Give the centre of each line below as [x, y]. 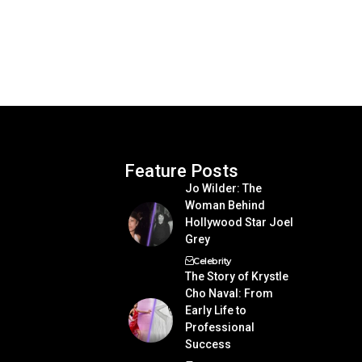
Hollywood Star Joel [239, 222]
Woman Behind [225, 205]
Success [208, 344]
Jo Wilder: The [223, 188]
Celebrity [212, 261]
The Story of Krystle [236, 276]
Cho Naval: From [229, 293]
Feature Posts [181, 170]
